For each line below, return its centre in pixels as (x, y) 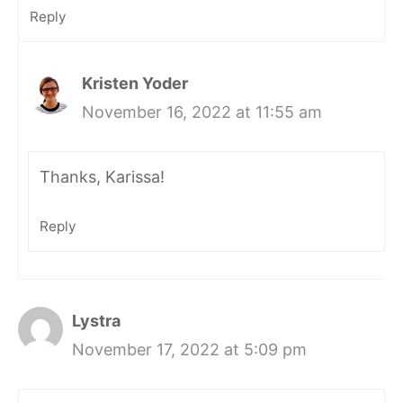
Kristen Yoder (135, 84)
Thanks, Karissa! (102, 177)
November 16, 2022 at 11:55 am (202, 112)
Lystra (96, 320)
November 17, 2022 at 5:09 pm (189, 349)
